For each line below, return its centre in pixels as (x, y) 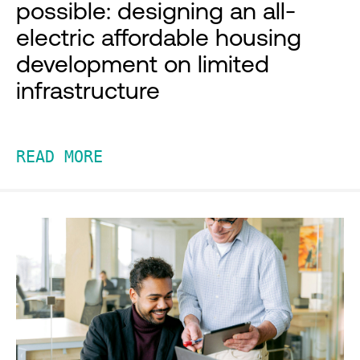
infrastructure (88, 90)
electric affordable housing (159, 37)
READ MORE (59, 157)
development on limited (143, 64)
